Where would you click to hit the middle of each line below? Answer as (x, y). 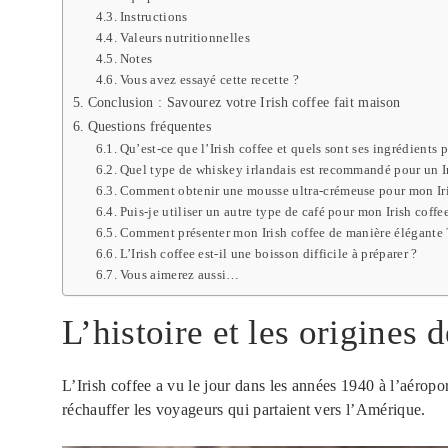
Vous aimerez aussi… (179, 275)
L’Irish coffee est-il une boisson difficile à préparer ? (268, 254)
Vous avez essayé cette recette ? (209, 80)
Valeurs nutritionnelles (185, 38)
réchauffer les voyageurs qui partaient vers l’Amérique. (244, 410)
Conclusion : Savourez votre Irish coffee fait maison (244, 102)
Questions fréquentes (149, 126)
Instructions (155, 17)
